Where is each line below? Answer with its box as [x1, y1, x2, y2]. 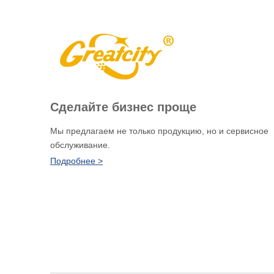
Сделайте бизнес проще [50, 100, 196, 114]
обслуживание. [50, 139, 110, 150]
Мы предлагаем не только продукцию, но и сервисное [50, 125, 268, 136]
